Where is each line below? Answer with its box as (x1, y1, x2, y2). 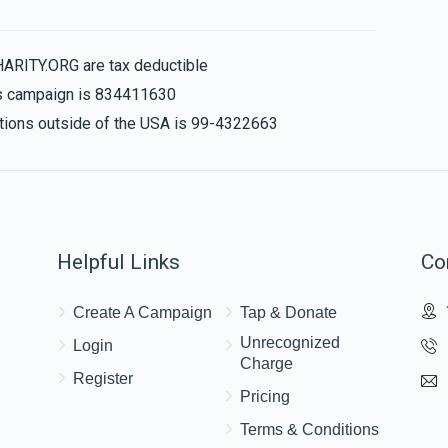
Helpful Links (57, 249, 181, 274)
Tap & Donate (239, 303, 337, 321)
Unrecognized (239, 333, 340, 351)
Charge (239, 354, 293, 372)
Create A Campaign (73, 303, 213, 321)
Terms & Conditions (239, 420, 379, 438)
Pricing (239, 387, 290, 405)
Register (73, 369, 134, 387)
